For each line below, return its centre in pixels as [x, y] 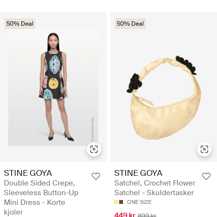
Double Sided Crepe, [39, 183]
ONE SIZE [139, 202]
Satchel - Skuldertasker [154, 193]
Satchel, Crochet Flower [155, 183]
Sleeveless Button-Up [41, 193]
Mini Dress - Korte [35, 202]
